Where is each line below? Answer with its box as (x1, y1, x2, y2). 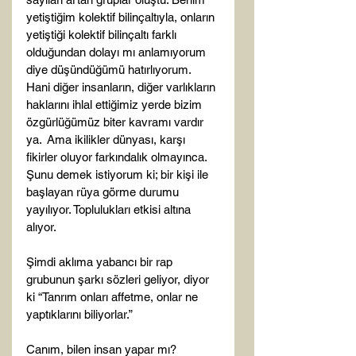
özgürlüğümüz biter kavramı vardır (26, 115, 207, 129)
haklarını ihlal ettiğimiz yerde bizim (26, 98, 205, 111)
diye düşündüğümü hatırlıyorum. (26, 63, 194, 76)
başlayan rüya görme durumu (26, 185, 182, 199)
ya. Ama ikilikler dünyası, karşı (26, 133, 188, 146)
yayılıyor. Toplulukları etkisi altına (26, 203, 194, 216)
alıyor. (26, 220, 56, 234)
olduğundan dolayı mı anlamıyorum (26, 45, 209, 59)
